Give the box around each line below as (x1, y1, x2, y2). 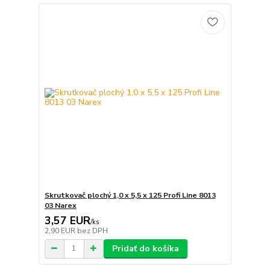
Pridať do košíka (111, 242, 179, 254)
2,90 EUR (44, 225, 77, 236)
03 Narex (44, 200, 77, 210)
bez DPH (77, 225, 108, 236)
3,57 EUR (44, 213, 90, 228)
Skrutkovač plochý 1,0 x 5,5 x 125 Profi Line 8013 (44, 190, 216, 200)
